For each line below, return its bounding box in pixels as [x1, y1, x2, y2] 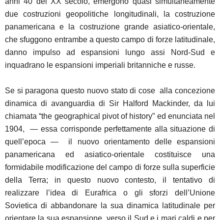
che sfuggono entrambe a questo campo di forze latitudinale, [5, 35, 215, 44]
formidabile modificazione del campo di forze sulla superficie [5, 163, 215, 171]
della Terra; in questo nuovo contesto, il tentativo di [5, 175, 215, 184]
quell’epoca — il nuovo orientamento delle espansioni [5, 137, 215, 146]
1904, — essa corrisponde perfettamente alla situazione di [5, 124, 215, 133]
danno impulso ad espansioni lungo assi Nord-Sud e [5, 48, 215, 56]
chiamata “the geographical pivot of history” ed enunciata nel [5, 111, 215, 120]
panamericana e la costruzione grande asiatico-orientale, [5, 22, 215, 31]
